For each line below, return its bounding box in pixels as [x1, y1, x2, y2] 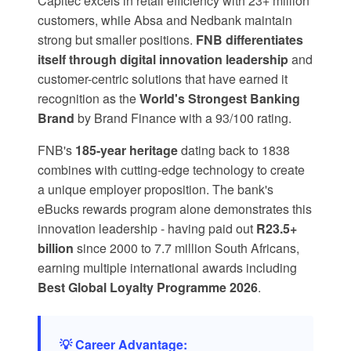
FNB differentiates [196, 31, 303, 49]
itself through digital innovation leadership [38, 50, 288, 69]
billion [38, 239, 74, 258]
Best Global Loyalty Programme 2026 [38, 278, 258, 297]
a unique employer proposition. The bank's [38, 180, 273, 199]
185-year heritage [75, 141, 178, 160]
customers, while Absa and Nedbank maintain [38, 11, 292, 30]
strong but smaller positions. [38, 31, 196, 49]
